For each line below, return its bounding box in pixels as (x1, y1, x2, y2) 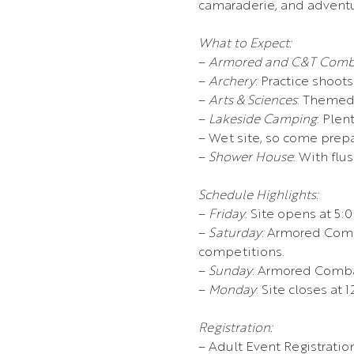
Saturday (208, 228, 262, 240)
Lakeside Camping (208, 114, 317, 126)
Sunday (208, 265, 252, 278)
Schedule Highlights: (198, 190, 318, 202)
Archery (208, 76, 255, 88)
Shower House (208, 152, 293, 164)
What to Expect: (198, 38, 292, 51)
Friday (208, 209, 245, 221)
